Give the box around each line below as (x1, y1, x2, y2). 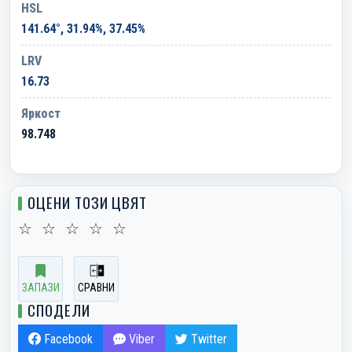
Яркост (21, 105, 60, 121)
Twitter (188, 331, 227, 346)
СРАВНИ (78, 280, 115, 294)
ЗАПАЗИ (21, 280, 60, 294)
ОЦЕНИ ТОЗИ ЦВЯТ (27, 190, 148, 213)
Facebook (41, 331, 93, 346)
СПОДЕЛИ (27, 298, 90, 321)
